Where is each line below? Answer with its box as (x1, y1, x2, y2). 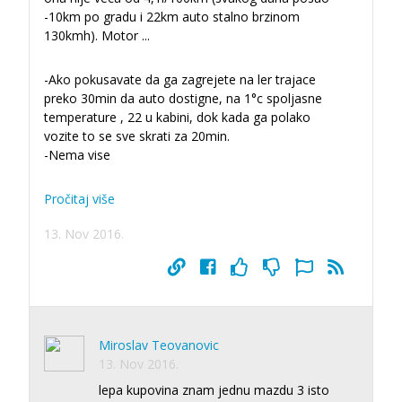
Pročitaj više (44, 189, 115, 207)
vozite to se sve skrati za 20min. (44, 127, 230, 144)
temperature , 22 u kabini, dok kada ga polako (44, 108, 310, 126)
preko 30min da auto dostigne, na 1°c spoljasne (44, 89, 322, 107)
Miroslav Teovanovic (99, 336, 219, 354)
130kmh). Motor (44, 26, 142, 44)
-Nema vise (44, 145, 110, 163)
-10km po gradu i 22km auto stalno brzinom (44, 7, 300, 25)
